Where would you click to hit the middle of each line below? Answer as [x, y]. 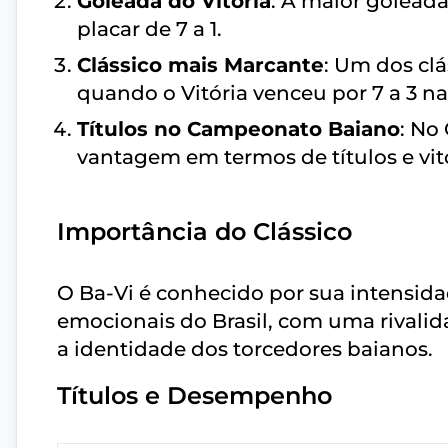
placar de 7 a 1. [149, 29]
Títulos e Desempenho [194, 396]
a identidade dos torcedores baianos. [245, 349]
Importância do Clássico [204, 232]
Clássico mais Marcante [200, 65]
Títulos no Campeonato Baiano [238, 129]
